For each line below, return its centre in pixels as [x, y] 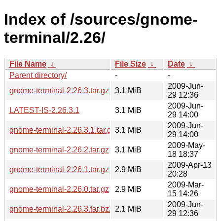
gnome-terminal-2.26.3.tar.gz [59, 90]
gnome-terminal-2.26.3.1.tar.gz [62, 130]
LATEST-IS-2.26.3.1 [44, 110]
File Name [28, 64]
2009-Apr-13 [190, 165]
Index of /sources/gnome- [101, 19]
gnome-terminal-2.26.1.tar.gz [59, 169]
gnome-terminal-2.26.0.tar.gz [59, 189]
